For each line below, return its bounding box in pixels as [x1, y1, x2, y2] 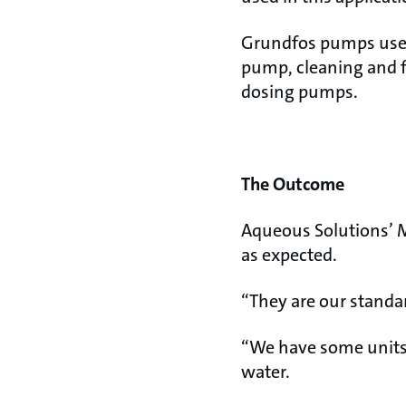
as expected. [241, 243, 337, 266]
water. [241, 360, 290, 383]
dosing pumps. [241, 80, 358, 103]
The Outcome [241, 172, 344, 196]
